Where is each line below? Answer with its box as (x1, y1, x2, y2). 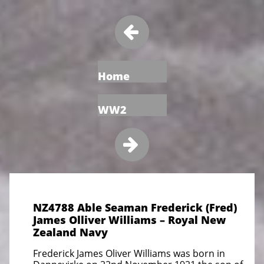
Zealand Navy (33, 225, 108, 239)
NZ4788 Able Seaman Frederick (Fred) (33, 200, 237, 214)
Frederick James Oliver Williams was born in (33, 247, 225, 260)
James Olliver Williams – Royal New (33, 213, 226, 227)
